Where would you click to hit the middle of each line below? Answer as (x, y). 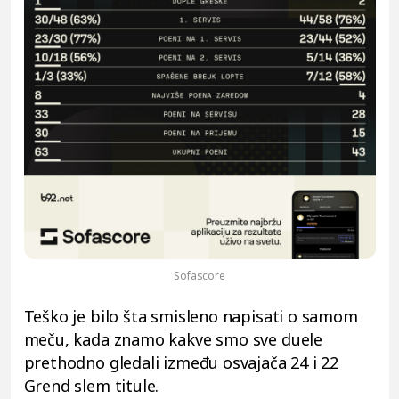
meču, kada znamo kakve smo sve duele (173, 340)
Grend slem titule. (91, 386)
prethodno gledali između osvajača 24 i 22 (181, 363)
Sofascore (199, 276)
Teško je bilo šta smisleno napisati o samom (191, 317)
